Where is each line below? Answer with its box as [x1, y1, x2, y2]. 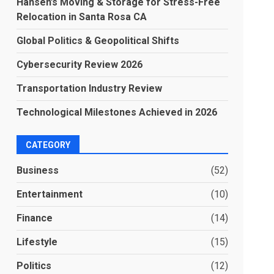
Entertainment [17, 188, 83, 200]
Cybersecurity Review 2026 [17, 59, 143, 70]
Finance [17, 212, 53, 224]
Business [17, 165, 59, 176]
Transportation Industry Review [17, 83, 163, 94]
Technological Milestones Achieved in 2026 [17, 106, 218, 118]
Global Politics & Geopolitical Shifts [17, 35, 180, 46]
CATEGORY [26, 140, 71, 150]
